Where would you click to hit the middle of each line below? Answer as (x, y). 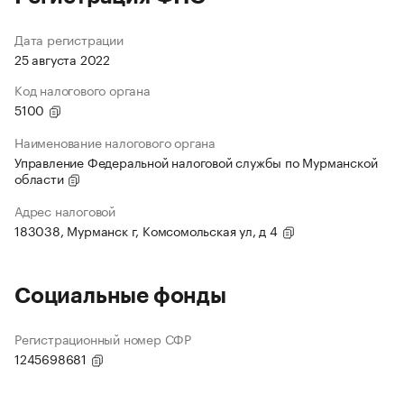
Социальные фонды (120, 296)
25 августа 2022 (62, 59)
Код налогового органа (83, 90)
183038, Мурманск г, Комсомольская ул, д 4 (148, 230)
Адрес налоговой (65, 211)
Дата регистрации (69, 39)
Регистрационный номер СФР (103, 339)
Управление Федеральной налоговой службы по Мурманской (196, 162)
